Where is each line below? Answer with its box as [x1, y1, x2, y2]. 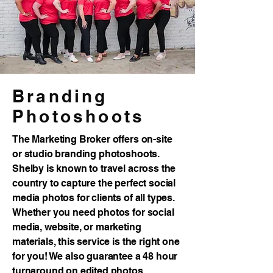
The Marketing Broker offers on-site [12, 133, 172, 145]
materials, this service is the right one [12, 236, 180, 247]
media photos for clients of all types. [12, 192, 175, 204]
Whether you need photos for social [12, 207, 174, 218]
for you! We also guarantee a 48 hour [12, 250, 178, 262]
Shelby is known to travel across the [12, 163, 176, 174]
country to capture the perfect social [12, 177, 176, 189]
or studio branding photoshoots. [12, 148, 160, 160]
